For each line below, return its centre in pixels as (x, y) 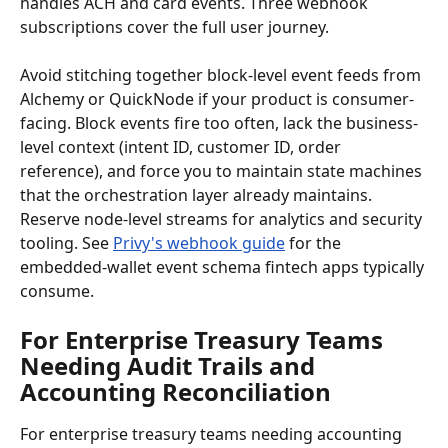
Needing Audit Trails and (170, 365)
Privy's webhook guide (199, 243)
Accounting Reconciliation (175, 391)
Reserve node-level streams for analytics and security (223, 219)
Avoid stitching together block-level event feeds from (222, 75)
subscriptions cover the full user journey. (174, 27)
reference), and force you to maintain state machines (223, 171)
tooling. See (66, 243)
